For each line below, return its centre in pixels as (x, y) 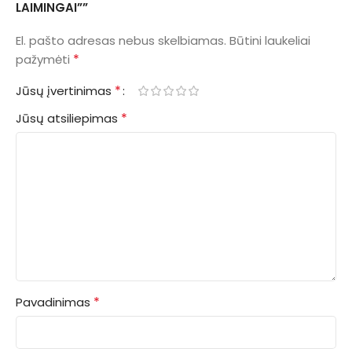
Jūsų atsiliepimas (68, 118)
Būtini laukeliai (270, 40)
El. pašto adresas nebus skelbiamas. (121, 40)
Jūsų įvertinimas (65, 90)
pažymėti (44, 59)
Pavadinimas (55, 302)
